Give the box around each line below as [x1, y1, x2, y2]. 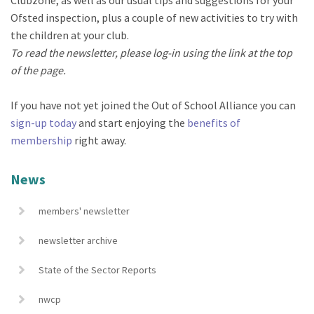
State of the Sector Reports [39, 263, 156, 276]
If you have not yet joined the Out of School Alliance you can [11, 97, 296, 112]
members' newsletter [39, 204, 130, 217]
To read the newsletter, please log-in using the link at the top [11, 45, 292, 60]
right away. [72, 132, 126, 147]
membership [11, 132, 72, 147]
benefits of [187, 115, 240, 130]
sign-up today [11, 115, 76, 130]
